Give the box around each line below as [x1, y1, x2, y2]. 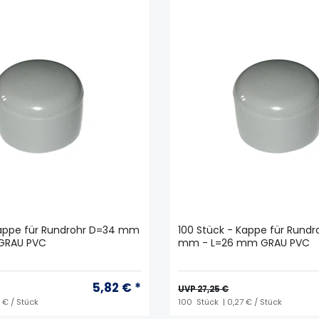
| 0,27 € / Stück [221, 296, 283, 308]
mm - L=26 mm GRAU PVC [178, 235, 310, 250]
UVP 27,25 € [178, 283, 229, 295]
